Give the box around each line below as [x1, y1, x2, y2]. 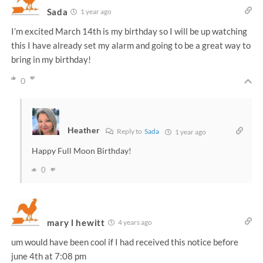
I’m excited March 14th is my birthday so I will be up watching [11, 26, 247, 37]
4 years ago [116, 218, 152, 227]
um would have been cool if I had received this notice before [11, 237, 238, 248]
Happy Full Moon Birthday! [31, 146, 131, 156]
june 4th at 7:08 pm [11, 251, 86, 262]
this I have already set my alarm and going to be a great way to [11, 40, 251, 51]
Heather [67, 124, 100, 135]
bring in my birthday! [11, 54, 91, 65]
